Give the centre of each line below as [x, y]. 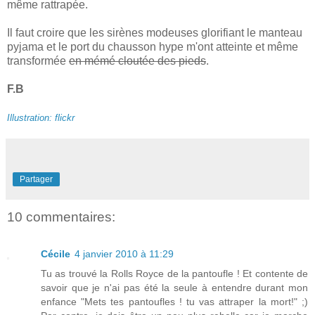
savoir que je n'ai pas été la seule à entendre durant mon [174, 287]
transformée [38, 61]
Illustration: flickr [41, 118]
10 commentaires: [61, 217]
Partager [36, 180]
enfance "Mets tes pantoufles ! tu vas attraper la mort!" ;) [174, 301]
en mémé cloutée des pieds [137, 61]
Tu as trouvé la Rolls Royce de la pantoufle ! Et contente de [174, 273]
